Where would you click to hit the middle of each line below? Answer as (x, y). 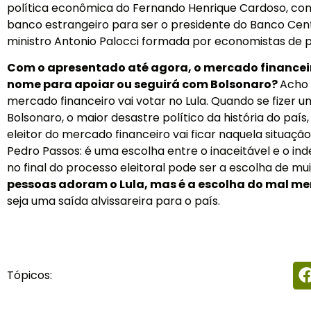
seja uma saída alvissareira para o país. (114, 201)
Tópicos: (30, 275)
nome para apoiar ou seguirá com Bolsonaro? (143, 85)
